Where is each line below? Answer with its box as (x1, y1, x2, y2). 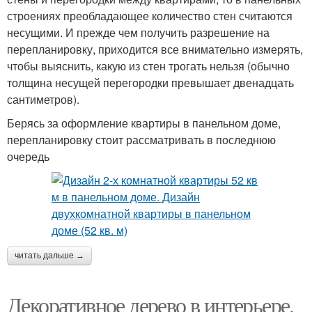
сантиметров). (7, 91, 79, 107)
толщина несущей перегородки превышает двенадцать (7, 75, 294, 91)
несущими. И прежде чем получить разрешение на (7, 24, 270, 40)
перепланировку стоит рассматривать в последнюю (7, 132, 276, 148)
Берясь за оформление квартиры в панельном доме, (7, 115, 281, 131)
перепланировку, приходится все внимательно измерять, (7, 41, 303, 57)
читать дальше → (15, 251, 84, 260)
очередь (7, 148, 49, 164)
